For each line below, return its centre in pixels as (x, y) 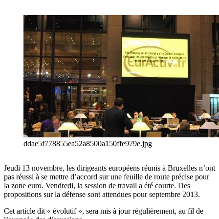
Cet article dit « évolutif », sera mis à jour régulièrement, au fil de (104, 211)
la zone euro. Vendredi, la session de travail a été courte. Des (97, 186)
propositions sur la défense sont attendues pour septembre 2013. (102, 195)
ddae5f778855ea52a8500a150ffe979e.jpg (88, 144)
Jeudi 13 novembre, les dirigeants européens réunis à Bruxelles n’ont (109, 168)
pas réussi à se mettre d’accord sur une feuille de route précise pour (107, 177)
